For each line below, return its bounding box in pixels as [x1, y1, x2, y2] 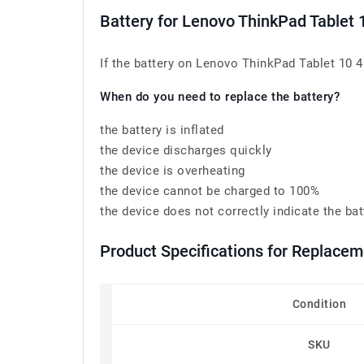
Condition [292, 297, 347, 310]
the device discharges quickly [100, 143, 272, 158]
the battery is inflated [100, 123, 224, 137]
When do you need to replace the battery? [100, 89, 340, 104]
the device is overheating [100, 163, 245, 178]
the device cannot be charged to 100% [100, 184, 319, 198]
